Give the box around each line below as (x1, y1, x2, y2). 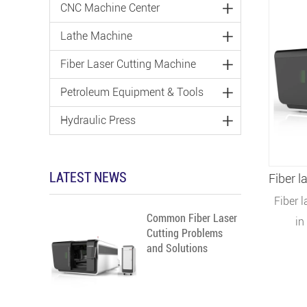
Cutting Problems (147, 227, 223, 240)
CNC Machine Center (60, 1, 160, 14)
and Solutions (147, 242, 208, 255)
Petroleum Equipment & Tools (60, 86, 204, 99)
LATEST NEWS (49, 169, 127, 186)
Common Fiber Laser (147, 212, 237, 225)
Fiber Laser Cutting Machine (60, 58, 196, 71)
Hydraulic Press (60, 114, 136, 127)
